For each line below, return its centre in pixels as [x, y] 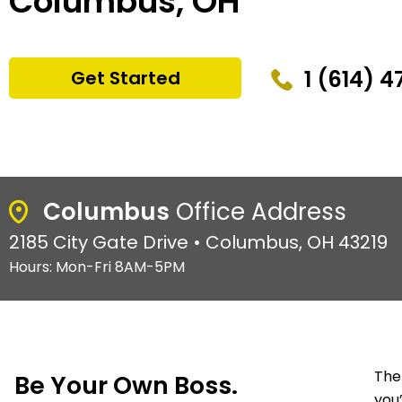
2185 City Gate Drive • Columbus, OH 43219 [198, 242]
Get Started [125, 79]
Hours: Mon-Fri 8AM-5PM [97, 267]
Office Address [258, 211]
